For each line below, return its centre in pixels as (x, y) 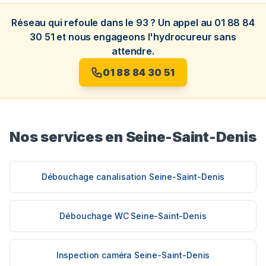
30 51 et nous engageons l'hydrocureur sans (133, 37)
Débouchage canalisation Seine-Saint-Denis (133, 177)
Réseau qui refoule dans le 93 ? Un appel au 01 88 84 (133, 23)
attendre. (133, 51)
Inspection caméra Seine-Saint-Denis (133, 255)
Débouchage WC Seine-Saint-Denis (133, 216)
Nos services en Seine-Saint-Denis (133, 137)
